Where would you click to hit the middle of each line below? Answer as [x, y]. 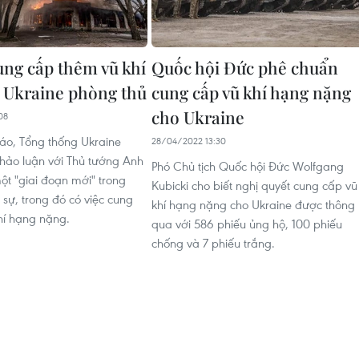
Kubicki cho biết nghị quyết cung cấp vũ [254, 185]
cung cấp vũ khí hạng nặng [251, 92]
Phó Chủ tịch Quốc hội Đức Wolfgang [248, 166]
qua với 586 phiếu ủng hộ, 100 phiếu [247, 224]
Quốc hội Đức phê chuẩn [245, 67]
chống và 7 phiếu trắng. [213, 243]
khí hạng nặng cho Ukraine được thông [253, 204]
